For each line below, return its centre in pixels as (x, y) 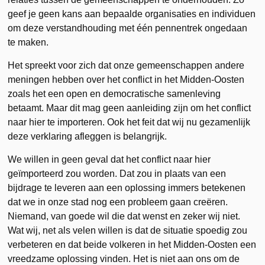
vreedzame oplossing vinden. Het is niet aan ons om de (124, 258)
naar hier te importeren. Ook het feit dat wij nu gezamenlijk (129, 122)
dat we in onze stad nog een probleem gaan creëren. (118, 202)
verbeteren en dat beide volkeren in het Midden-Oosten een (132, 244)
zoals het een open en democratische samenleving (114, 93)
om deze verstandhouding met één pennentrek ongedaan (128, 28)
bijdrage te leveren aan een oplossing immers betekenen (127, 188)
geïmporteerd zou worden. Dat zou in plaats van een (117, 173)
